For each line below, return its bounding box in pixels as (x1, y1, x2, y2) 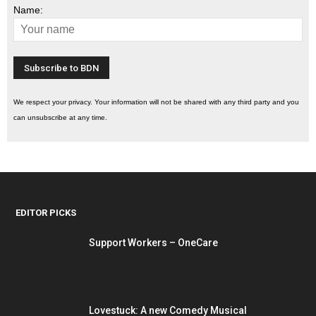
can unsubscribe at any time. (13, 114, 107, 121)
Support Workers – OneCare (89, 237, 218, 248)
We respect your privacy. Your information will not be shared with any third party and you (13, 98, 299, 106)
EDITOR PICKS (16, 207, 76, 218)
